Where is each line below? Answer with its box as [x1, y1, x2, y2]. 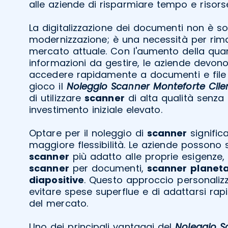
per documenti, [69, 161, 147, 175]
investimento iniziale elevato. [29, 103, 162, 116]
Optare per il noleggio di [29, 126, 147, 139]
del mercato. [29, 196, 88, 210]
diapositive [29, 173, 84, 186]
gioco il [29, 79, 67, 93]
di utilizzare [29, 91, 84, 104]
